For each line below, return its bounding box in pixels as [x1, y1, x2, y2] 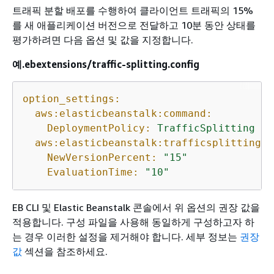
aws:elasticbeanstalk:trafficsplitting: [35, 137, 267, 149]
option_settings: [23, 93, 120, 105]
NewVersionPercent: [47, 152, 157, 164]
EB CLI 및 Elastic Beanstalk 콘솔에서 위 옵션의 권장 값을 [12, 201, 260, 214]
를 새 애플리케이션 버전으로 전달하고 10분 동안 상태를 [12, 19, 256, 32]
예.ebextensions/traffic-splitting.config [12, 58, 199, 71]
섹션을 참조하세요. [22, 245, 108, 258]
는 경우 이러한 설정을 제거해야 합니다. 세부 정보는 [12, 231, 240, 243]
